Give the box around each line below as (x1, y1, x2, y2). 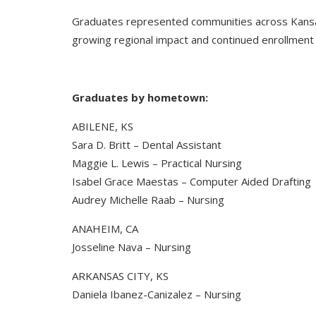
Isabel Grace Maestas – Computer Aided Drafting (72, 174, 311, 188)
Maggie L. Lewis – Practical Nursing (72, 156, 242, 170)
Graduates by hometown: (72, 90, 208, 104)
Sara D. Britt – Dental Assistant (72, 138, 221, 152)
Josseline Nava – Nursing (72, 240, 191, 254)
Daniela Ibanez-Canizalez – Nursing (72, 287, 241, 301)
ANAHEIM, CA (72, 221, 138, 236)
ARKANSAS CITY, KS (72, 269, 169, 283)
